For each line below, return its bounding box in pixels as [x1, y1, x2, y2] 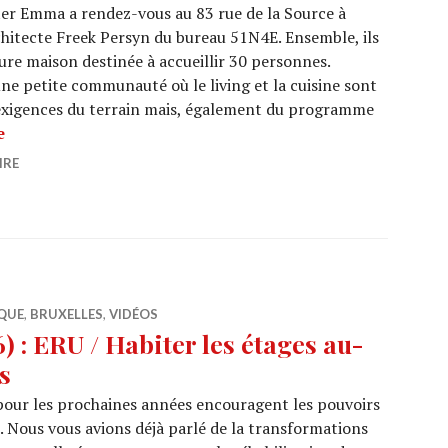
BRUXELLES [30, 306, 103, 322]
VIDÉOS [109, 306, 158, 322]
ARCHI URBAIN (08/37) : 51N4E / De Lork [4, 121, 322, 143]
